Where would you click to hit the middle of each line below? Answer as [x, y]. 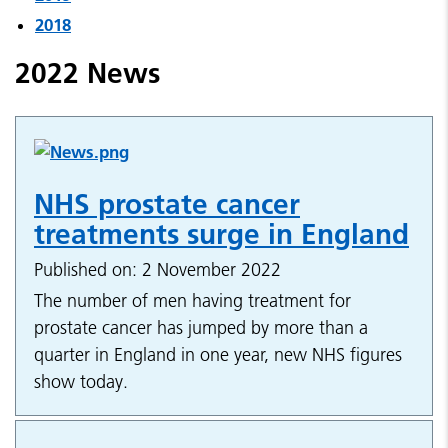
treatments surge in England [221, 234]
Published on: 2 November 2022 [157, 270]
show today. [81, 382]
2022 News [87, 73]
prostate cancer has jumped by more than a [201, 328]
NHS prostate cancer [167, 204]
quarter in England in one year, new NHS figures [218, 355]
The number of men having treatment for [192, 301]
